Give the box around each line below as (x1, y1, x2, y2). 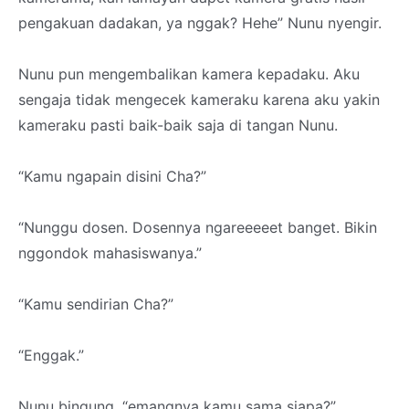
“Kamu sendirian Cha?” (18, 295, 173, 313)
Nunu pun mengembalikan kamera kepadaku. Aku (18, 65, 360, 83)
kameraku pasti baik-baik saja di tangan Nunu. (18, 116, 338, 134)
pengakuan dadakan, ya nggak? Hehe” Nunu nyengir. (18, 14, 382, 32)
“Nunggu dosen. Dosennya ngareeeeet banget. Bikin (18, 218, 377, 236)
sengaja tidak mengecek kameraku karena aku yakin (18, 90, 380, 109)
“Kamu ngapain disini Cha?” (18, 167, 206, 185)
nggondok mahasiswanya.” (18, 244, 202, 262)
